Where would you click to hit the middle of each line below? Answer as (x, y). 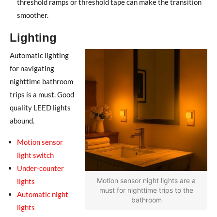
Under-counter (40, 168)
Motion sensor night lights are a (146, 180)
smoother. (33, 15)
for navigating (32, 68)
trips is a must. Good (42, 94)
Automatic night (43, 194)
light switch (35, 155)
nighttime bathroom (41, 81)
